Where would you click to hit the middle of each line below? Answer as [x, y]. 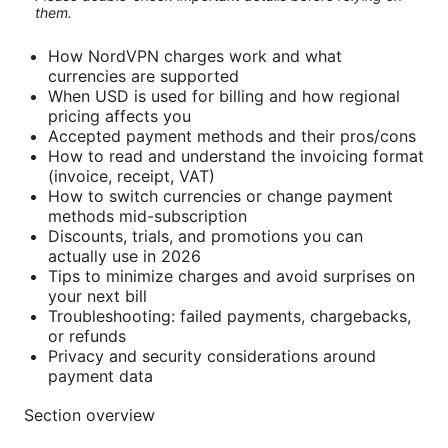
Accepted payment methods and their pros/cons [232, 135]
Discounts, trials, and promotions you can [205, 235]
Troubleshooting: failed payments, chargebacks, [229, 315]
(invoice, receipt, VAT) [131, 175]
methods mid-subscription [147, 215]
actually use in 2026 [124, 255]
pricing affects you [119, 115]
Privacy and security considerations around [212, 355]
